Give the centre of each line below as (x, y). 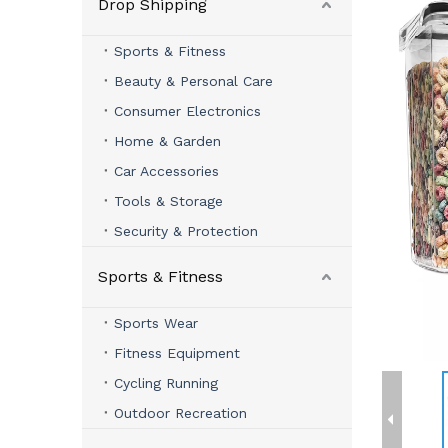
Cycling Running (166, 383)
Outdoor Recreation (180, 413)
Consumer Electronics (187, 111)
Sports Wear (156, 323)
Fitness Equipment (177, 353)
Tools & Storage (168, 201)
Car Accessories (166, 171)
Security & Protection (186, 231)
